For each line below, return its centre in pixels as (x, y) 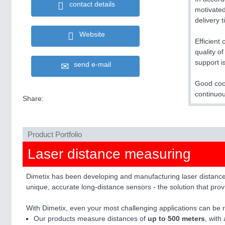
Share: (33, 98)
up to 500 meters (176, 218)
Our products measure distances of (91, 218)
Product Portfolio (55, 134)
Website (90, 34)
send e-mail (90, 64)
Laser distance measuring (109, 154)
